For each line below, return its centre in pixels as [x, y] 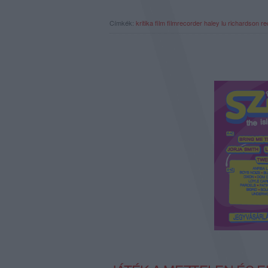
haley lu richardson [232, 23]
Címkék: [123, 23]
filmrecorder [185, 23]
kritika [144, 23]
